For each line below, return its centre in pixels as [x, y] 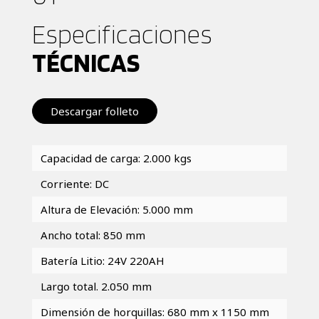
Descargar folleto [94, 111]
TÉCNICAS [85, 62]
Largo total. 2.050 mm [96, 286]
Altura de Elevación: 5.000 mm [116, 209]
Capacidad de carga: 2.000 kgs [116, 158]
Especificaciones [122, 33]
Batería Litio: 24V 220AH [102, 260]
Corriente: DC [74, 183]
